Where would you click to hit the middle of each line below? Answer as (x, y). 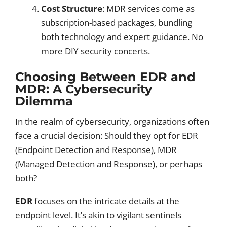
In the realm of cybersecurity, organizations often (112, 121)
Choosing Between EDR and (105, 77)
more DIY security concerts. (96, 51)
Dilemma (44, 101)
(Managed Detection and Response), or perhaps (109, 164)
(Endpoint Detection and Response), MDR (96, 150)
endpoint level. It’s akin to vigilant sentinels (98, 215)
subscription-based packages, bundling (117, 22)
